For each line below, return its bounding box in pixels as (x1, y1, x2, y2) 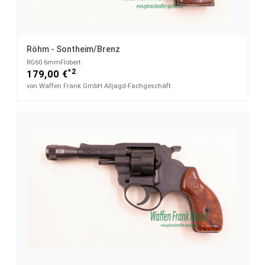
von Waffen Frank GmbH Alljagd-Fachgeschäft (27, 82, 170, 91)
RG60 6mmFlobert (27, 59, 80, 67)
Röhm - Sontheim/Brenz (27, 44, 120, 54)
